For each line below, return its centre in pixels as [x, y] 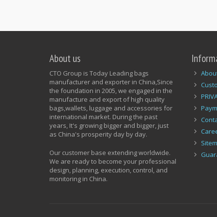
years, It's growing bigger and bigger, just [109, 125]
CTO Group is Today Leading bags [99, 73]
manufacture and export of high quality [107, 99]
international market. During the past [103, 117]
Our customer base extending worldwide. [110, 153]
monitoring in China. [78, 179]
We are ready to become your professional [113, 161]
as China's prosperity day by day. [98, 134]
